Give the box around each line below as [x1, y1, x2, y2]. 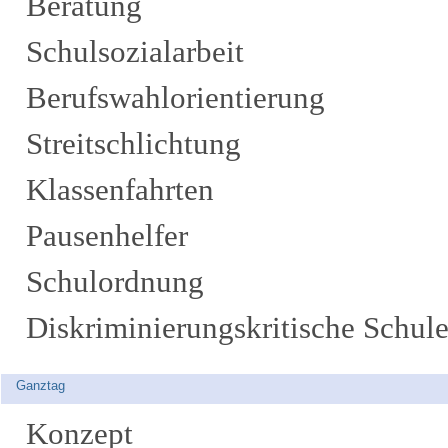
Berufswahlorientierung [26, 80, 325, 115]
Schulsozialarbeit [26, 34, 244, 69]
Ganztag [16, 378, 65, 393]
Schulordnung [26, 264, 204, 299]
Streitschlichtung [26, 126, 241, 161]
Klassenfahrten [26, 172, 214, 207]
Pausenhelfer [26, 218, 188, 253]
